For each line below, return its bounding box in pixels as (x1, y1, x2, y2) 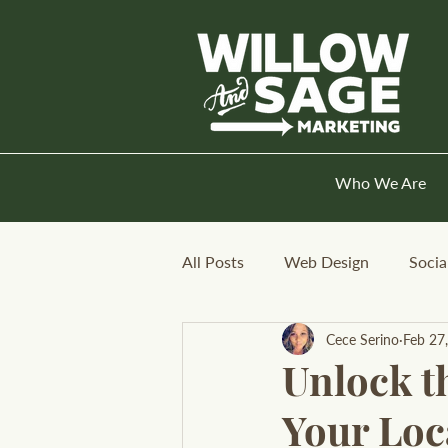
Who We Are (335, 173, 426, 192)
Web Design (284, 252, 369, 271)
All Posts (182, 252, 244, 271)
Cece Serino (326, 330, 399, 348)
